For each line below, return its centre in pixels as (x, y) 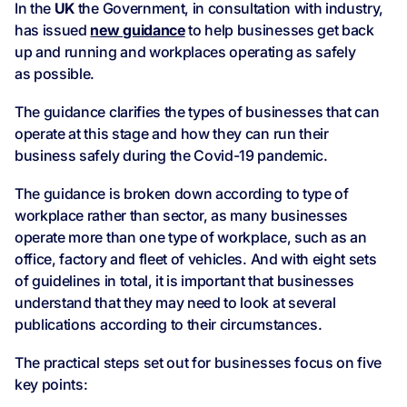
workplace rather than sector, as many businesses (181, 216)
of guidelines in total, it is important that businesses (184, 281)
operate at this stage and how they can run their (172, 134)
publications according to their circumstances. (169, 325)
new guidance (138, 30)
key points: (51, 385)
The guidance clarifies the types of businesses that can (197, 112)
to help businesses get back (279, 30)
